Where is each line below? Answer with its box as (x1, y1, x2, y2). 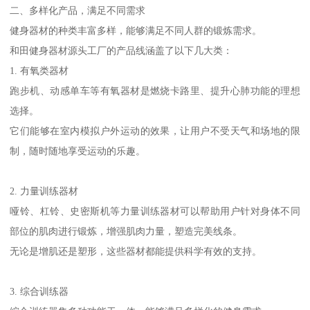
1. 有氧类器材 (10, 65, 69, 77)
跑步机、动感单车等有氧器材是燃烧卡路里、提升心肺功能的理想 (10, 85, 300, 97)
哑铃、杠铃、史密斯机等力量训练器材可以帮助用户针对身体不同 (10, 206, 300, 217)
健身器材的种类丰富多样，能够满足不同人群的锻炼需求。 (10, 25, 262, 37)
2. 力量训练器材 (10, 185, 79, 197)
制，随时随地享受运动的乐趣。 (10, 145, 146, 157)
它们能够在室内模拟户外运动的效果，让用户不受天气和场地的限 (10, 125, 300, 137)
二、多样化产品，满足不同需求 (10, 5, 146, 17)
